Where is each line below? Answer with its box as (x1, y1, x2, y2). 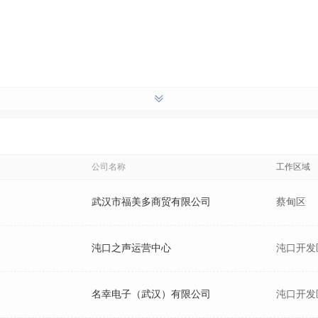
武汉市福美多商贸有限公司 (92, 197, 211, 207)
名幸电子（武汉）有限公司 (92, 289, 211, 300)
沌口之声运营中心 (92, 243, 171, 253)
